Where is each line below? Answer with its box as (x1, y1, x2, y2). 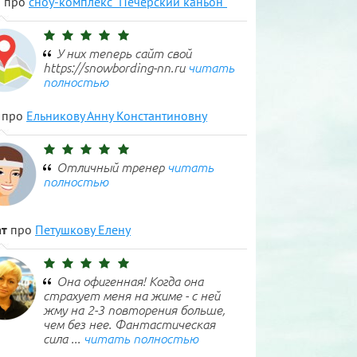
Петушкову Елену (35, 222, 131, 237)
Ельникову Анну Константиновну (26, 108, 207, 124)
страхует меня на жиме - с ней (43, 288, 220, 303)
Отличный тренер (57, 160, 167, 175)
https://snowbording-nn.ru (43, 61, 188, 75)
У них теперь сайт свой (57, 46, 191, 61)
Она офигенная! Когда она (57, 274, 203, 288)
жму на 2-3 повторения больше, (43, 303, 226, 317)
